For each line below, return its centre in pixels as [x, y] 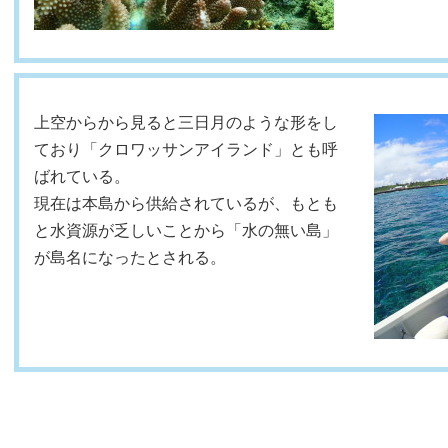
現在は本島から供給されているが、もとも [186, 203]
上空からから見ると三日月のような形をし [186, 122]
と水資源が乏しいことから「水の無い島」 [186, 230]
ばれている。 [82, 176]
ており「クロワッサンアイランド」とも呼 [186, 149]
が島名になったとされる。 [130, 257]
